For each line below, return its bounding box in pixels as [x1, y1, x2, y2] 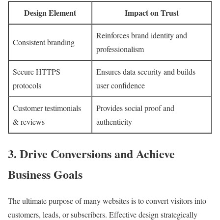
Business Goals [8, 165, 82, 183]
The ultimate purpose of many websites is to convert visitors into [8, 195, 206, 206]
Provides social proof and [96, 102, 174, 113]
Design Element [24, 6, 76, 18]
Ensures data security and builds [96, 66, 195, 77]
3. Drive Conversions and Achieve [8, 144, 175, 162]
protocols [13, 80, 41, 90]
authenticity [96, 116, 132, 127]
